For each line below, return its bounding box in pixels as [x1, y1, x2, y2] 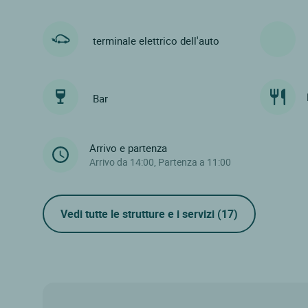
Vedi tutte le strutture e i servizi [60, 206, 217, 221]
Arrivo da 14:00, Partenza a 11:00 [89, 155, 231, 168]
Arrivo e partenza [89, 140, 167, 155]
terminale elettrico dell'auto [93, 34, 219, 48]
